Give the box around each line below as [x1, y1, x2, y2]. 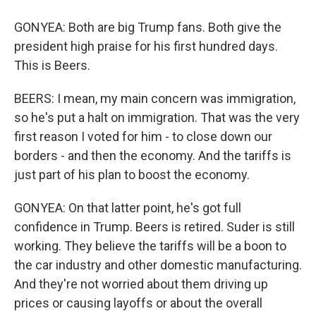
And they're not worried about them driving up [14, 276, 268, 291]
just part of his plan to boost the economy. [14, 167, 250, 182]
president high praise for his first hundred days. [14, 39, 278, 54]
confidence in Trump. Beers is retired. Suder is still [14, 219, 295, 234]
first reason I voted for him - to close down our [14, 129, 272, 144]
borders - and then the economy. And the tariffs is [14, 148, 291, 163]
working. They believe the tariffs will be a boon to [14, 238, 286, 253]
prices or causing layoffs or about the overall [14, 296, 262, 310]
